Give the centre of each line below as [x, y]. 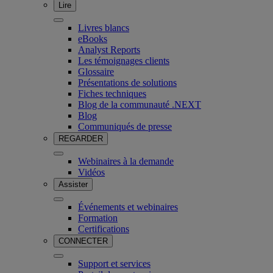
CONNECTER [83, 241]
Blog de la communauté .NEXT [140, 104]
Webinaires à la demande [126, 161]
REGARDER [81, 138]
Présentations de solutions [127, 82]
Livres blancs [104, 27]
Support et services [114, 263]
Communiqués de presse [125, 126]
